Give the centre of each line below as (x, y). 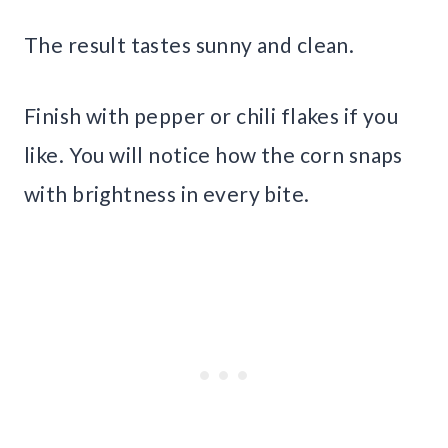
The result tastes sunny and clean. (189, 45)
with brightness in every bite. (167, 194)
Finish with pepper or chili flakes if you (211, 116)
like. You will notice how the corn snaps (213, 155)
